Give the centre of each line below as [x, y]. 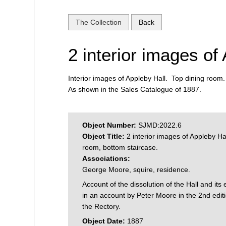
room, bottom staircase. [120, 147]
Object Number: [110, 125]
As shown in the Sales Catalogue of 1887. [135, 89]
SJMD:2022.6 [160, 125]
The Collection [99, 22]
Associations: [106, 158]
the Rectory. [102, 206]
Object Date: [105, 221]
